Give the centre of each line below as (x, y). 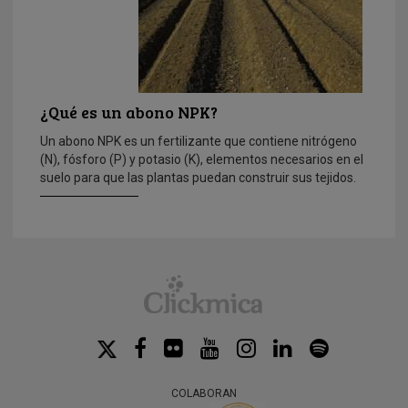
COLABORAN (204, 393)
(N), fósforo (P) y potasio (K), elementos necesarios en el (202, 159)
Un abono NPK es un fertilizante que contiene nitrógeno (199, 141)
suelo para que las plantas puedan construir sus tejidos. (198, 177)
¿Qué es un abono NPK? (129, 112)
